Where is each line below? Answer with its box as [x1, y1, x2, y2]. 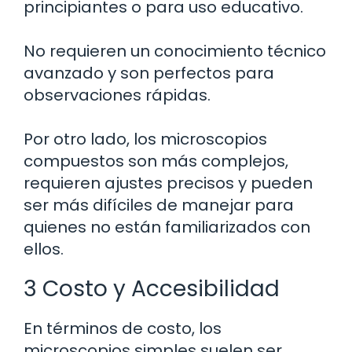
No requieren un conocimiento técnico [24, 40, 326, 63]
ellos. [24, 238, 64, 261]
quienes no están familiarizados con [24, 216, 310, 239]
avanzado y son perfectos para [24, 62, 274, 85]
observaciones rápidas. [24, 84, 211, 107]
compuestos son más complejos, [24, 150, 288, 173]
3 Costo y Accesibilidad [24, 273, 280, 305]
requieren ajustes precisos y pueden [24, 172, 313, 195]
